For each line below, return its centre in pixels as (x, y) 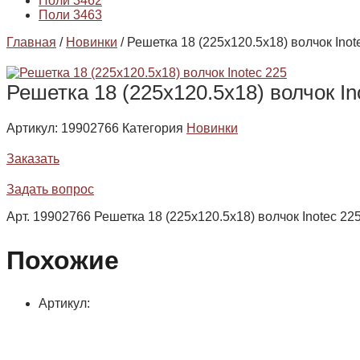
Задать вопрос (50, 190)
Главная (31, 43)
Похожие (63, 260)
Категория (153, 129)
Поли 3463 (70, 15)
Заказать (33, 159)
